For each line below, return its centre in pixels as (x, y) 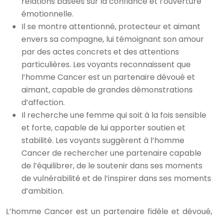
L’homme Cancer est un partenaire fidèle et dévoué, (109, 211)
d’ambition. (43, 191)
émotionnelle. (47, 14)
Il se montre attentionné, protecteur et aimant (111, 27)
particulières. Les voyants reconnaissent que (106, 64)
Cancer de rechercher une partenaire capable (111, 153)
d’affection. (43, 102)
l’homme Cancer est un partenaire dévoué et (108, 77)
